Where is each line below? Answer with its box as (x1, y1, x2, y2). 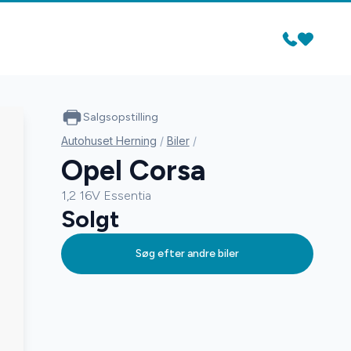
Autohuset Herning (60, 134, 157, 147)
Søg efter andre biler (135, 247, 239, 260)
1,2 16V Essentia (60, 188, 151, 203)
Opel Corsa (60, 154, 206, 187)
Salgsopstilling (82, 110, 158, 124)
